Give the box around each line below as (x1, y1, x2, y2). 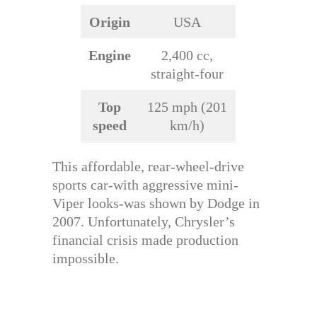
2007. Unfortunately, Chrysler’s (52, 214, 235, 230)
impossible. (52, 250, 119, 267)
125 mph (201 (147, 99, 227, 115)
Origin (89, 14, 130, 30)
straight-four (151, 66, 224, 82)
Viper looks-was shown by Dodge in (52, 195, 260, 212)
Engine (88, 47, 131, 64)
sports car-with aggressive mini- (52, 177, 238, 193)
